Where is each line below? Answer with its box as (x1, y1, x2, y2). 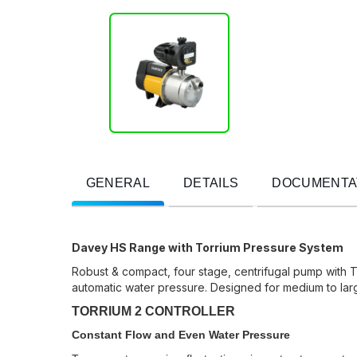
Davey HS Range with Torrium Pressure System (71, 240, 343, 254)
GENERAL (85, 175, 151, 190)
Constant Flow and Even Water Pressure (71, 328, 290, 341)
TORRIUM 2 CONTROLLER (71, 304, 235, 318)
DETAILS (183, 175, 239, 190)
